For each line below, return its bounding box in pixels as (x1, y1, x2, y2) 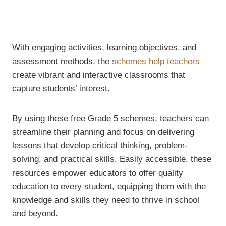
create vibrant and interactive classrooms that (12, 70, 185, 80)
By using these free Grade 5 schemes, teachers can (12, 114, 209, 124)
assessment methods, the (12, 56, 112, 67)
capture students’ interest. (12, 84, 110, 94)
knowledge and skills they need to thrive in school (12, 195, 199, 205)
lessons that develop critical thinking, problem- (12, 141, 188, 151)
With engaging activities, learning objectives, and (12, 43, 196, 53)
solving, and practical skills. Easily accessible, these (12, 154, 211, 164)
